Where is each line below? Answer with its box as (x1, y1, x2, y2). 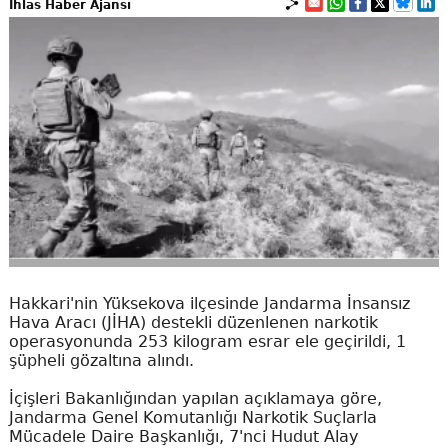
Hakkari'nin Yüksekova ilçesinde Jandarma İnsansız (8, 294, 410, 313)
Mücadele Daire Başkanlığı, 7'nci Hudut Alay (8, 427, 358, 446)
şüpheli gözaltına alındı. (8, 351, 194, 370)
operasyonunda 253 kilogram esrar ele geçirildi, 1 (8, 332, 406, 351)
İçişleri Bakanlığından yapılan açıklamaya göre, (8, 389, 382, 408)
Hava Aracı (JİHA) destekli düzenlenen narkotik (8, 313, 378, 332)
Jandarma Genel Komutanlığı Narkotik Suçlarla (8, 408, 377, 427)
